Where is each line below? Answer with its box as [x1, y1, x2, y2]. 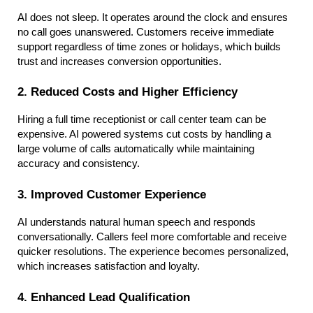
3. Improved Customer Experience [17, 187, 206, 201]
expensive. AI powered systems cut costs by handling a [17, 129, 271, 140]
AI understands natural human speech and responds [17, 216, 256, 228]
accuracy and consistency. [17, 158, 140, 170]
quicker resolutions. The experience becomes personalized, [17, 245, 289, 257]
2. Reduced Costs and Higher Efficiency [17, 85, 238, 99]
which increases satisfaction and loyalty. [17, 260, 200, 272]
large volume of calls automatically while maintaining [17, 143, 254, 155]
